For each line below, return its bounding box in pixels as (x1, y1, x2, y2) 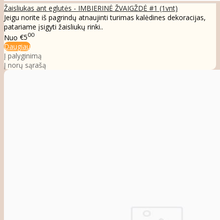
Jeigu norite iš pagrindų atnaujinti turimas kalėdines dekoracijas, (4, 12, 206, 22)
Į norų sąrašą (4, 60, 46, 70)
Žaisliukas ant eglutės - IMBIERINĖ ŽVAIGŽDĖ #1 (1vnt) (4, 3, 178, 13)
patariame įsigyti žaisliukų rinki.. (4, 22, 103, 31)
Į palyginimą (4, 51, 42, 61)
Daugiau (4, 42, 30, 52)
